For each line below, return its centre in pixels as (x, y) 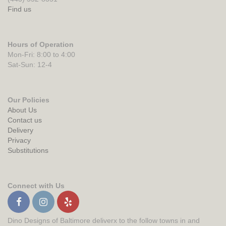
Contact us (25, 120)
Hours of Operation (41, 44)
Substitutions (28, 150)
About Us (22, 110)
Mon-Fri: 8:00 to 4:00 (41, 54)
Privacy (19, 140)
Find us (19, 9)
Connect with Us (36, 186)
